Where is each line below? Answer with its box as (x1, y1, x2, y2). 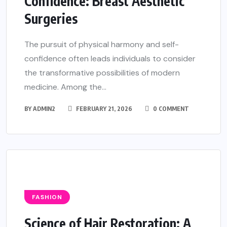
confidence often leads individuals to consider (24, 53, 196, 64)
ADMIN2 (33, 105, 55, 112)
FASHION (32, 193, 62, 201)
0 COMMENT (152, 105, 189, 112)
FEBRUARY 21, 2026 (74, 105, 132, 112)
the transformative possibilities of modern (24, 67, 180, 78)
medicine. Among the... (24, 82, 106, 92)
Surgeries (24, 10, 78, 27)
